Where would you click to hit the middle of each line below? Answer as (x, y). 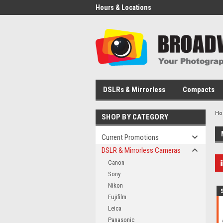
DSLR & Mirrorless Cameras (141, 150)
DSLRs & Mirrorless (134, 90)
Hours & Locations (123, 7)
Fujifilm (117, 197)
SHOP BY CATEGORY (135, 117)
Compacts (199, 90)
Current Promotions (130, 137)
